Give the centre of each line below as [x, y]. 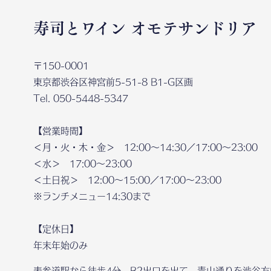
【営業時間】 [60, 130]
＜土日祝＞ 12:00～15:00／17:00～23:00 [127, 179]
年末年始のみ [60, 244]
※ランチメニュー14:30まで [92, 195]
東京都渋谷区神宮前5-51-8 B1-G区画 [113, 81]
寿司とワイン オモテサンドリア [145, 27]
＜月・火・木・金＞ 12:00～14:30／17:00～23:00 [145, 146]
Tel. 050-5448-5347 [81, 97]
